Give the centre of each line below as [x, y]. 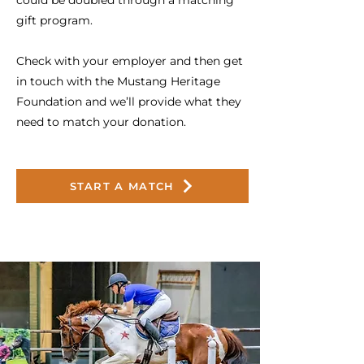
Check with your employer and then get [130, 61]
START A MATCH [122, 186]
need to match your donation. [101, 122]
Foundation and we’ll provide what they [129, 102]
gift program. [54, 20]
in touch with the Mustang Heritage [118, 81]
